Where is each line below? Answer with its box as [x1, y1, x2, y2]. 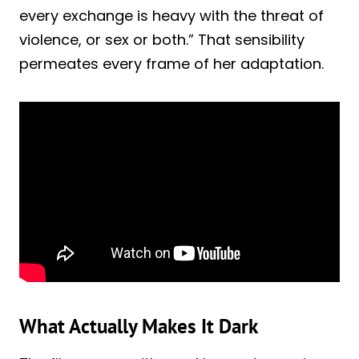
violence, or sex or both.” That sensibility [19, 29, 305, 50]
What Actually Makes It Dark [19, 313, 258, 340]
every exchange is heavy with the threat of [19, 5, 324, 26]
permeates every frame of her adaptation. [19, 53, 324, 74]
